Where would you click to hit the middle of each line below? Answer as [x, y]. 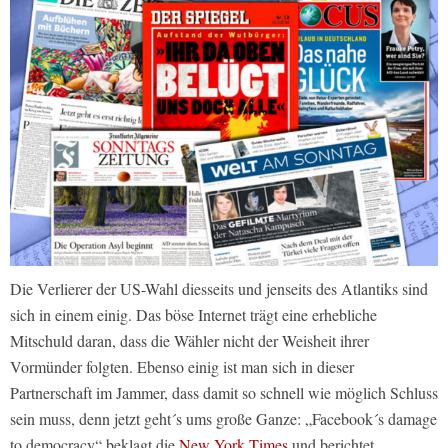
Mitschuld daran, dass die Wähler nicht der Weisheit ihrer [189, 341]
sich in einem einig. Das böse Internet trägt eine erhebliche [193, 315]
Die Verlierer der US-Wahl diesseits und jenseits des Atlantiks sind [219, 289]
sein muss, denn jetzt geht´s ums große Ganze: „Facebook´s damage [223, 419]
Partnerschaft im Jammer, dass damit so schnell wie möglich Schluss [224, 393]
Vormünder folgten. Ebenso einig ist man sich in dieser [182, 367]
